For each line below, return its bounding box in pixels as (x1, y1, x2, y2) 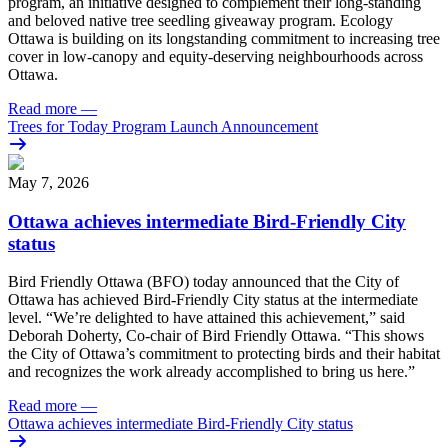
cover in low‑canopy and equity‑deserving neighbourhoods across (8, 47, 423, 65)
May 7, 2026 (8, 173, 89, 191)
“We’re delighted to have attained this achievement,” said (46, 309, 405, 327)
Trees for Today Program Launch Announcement (8, 117, 318, 135)
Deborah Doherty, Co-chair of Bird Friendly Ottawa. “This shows (8, 327, 424, 345)
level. (8, 309, 46, 327)
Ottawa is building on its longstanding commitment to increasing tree (8, 29, 440, 47)
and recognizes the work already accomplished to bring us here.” (8, 363, 419, 381)
